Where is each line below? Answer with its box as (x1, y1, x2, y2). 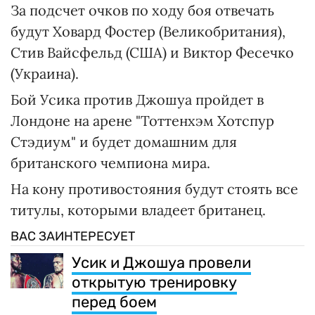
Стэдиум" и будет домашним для (11, 132, 237, 150)
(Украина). (11, 64, 79, 82)
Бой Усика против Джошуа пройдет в (11, 90, 264, 108)
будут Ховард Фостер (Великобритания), (11, 22, 285, 40)
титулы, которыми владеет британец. (11, 200, 266, 219)
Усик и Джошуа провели (72, 252, 251, 272)
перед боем (72, 292, 157, 311)
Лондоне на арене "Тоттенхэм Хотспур (11, 111, 274, 129)
